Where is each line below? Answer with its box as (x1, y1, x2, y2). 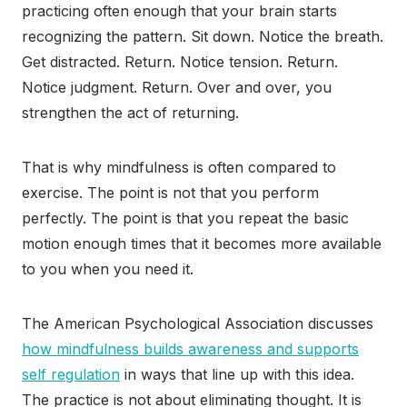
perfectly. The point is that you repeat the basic (22, 209, 349, 228)
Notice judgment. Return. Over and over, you (22, 78, 332, 97)
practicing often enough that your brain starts (22, 2, 337, 21)
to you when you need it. (22, 260, 194, 279)
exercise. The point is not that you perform (22, 184, 319, 203)
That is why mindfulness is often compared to (22, 158, 336, 177)
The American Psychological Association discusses (22, 314, 373, 333)
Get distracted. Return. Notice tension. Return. (22, 53, 338, 72)
